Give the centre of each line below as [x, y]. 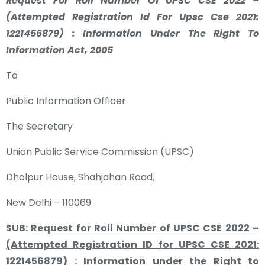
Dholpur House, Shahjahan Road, [80, 177]
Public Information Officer [66, 101]
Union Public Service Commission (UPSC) [100, 152]
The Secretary [39, 126]
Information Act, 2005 [59, 50]
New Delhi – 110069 [49, 203]
